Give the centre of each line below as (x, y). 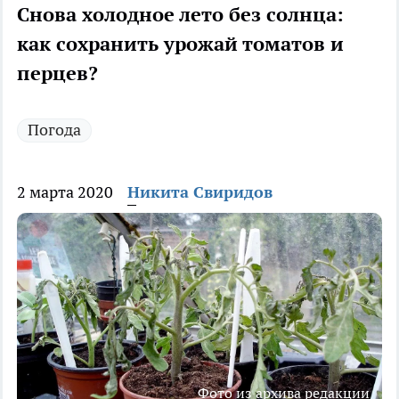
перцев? (57, 73)
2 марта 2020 (65, 192)
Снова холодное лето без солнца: (180, 15)
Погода (54, 130)
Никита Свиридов (200, 192)
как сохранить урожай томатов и (180, 44)
